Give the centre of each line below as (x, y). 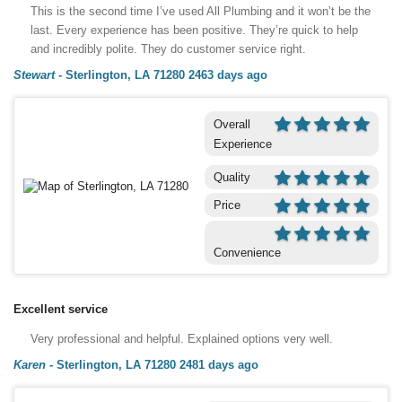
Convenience (247, 252)
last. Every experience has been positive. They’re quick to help (194, 30)
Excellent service (61, 309)
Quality (232, 177)
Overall (232, 124)
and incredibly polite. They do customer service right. (168, 48)
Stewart (34, 74)
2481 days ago (219, 364)
